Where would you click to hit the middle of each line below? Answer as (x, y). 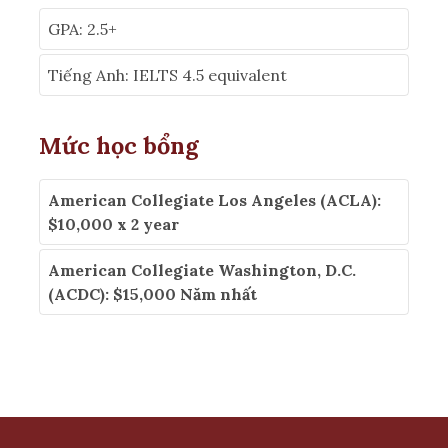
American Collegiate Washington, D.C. (202, 270)
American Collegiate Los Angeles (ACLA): (214, 200)
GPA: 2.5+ (82, 29)
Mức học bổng (118, 145)
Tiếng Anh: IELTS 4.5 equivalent (169, 75)
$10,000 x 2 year (113, 224)
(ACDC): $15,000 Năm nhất (152, 294)
